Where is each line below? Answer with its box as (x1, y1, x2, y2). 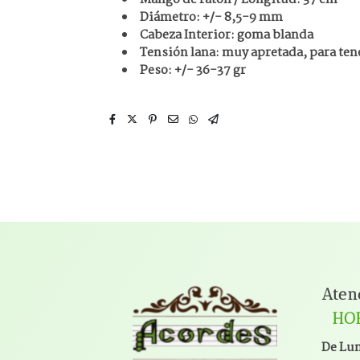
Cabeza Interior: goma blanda (140, 24, 314, 45)
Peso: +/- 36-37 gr (140, 59, 247, 80)
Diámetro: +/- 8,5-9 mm (140, 6, 284, 27)
